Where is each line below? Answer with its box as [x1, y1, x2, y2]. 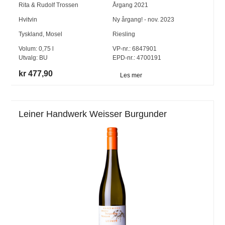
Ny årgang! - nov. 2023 [112, 16, 174, 24]
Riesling [112, 31, 135, 38]
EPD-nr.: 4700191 [112, 54, 161, 62]
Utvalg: [19, 54, 40, 62]
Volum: [19, 45, 39, 53]
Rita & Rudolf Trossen [19, 2, 79, 9]
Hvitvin [19, 16, 38, 24]
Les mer [120, 71, 142, 79]
